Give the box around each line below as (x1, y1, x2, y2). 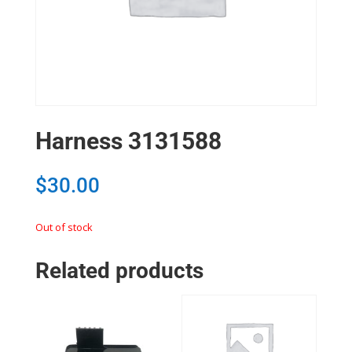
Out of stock (35, 220, 93, 235)
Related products (35, 258, 203, 284)
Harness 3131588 (35, 127, 222, 156)
